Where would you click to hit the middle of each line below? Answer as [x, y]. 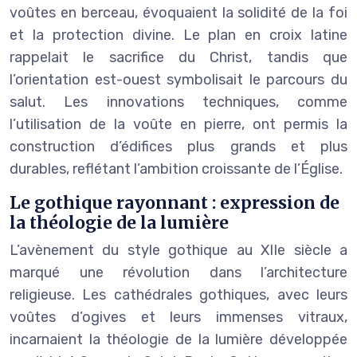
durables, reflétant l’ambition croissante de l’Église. [176, 169]
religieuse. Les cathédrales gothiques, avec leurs [178, 294]
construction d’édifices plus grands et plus [178, 146]
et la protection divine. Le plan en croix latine [178, 35]
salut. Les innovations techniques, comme [178, 102]
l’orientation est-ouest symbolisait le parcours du [178, 79]
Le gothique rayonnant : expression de [175, 202]
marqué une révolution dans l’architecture [178, 272]
